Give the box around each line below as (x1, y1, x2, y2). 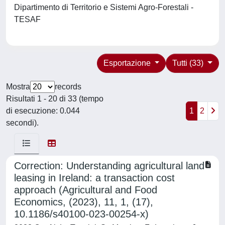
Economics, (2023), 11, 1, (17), (14, 196, 153, 207)
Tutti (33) (172, 59, 206, 67)
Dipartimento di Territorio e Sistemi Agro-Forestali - (14, 3, 193, 12)
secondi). (6, 119, 39, 127)
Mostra (6, 82, 30, 91)
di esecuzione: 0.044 (6, 106, 80, 115)
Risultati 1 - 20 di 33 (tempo (6, 94, 103, 103)
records (55, 82, 81, 91)
